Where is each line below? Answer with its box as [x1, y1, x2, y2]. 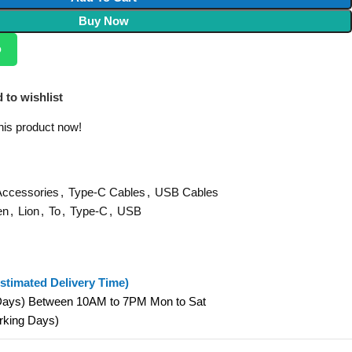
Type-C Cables [68, 185, 145, 199]
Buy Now [78, 13, 129, 27]
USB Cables [154, 185, 218, 199]
